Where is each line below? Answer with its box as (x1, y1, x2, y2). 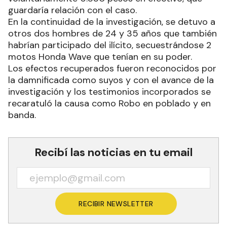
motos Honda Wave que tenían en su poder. (8, 50, 192, 63)
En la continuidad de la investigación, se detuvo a (8, 15, 215, 28)
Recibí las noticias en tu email (34, 144, 193, 160)
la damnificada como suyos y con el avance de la (8, 73, 214, 86)
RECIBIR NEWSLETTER (79, 199, 154, 208)
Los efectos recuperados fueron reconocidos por (8, 62, 216, 74)
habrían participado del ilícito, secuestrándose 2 (8, 39, 211, 51)
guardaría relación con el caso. (8, 4, 137, 16)
